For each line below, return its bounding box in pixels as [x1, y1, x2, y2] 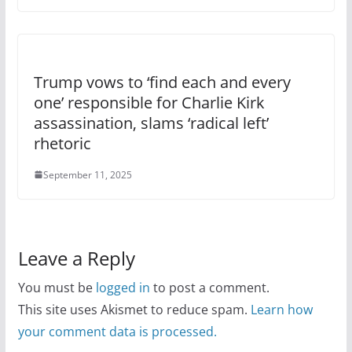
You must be [17, 278, 96, 296]
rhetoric [33, 132, 91, 154]
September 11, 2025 [42, 167, 132, 181]
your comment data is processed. [17, 322, 217, 340]
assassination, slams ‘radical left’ [33, 112, 269, 134]
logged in [95, 278, 150, 296]
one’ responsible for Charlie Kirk [33, 91, 265, 113]
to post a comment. [149, 278, 269, 296]
